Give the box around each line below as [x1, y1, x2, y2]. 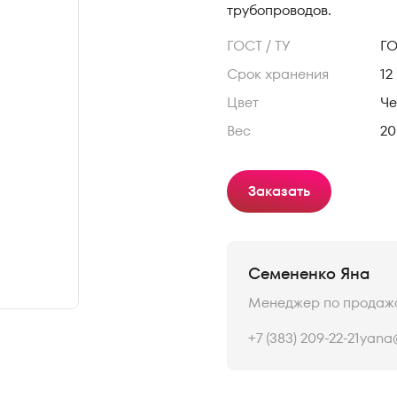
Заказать [247, 181, 310, 201]
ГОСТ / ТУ [226, 35, 291, 56]
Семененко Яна [247, 262, 370, 284]
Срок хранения [226, 64, 329, 84]
